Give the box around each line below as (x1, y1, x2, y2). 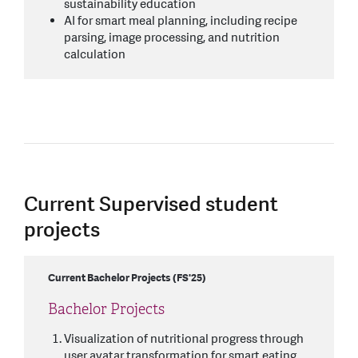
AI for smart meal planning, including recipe (64, 12, 297, 30)
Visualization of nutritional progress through (64, 330, 304, 348)
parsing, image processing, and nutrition (64, 29, 280, 46)
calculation (64, 46, 125, 63)
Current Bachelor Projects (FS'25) (48, 270, 206, 285)
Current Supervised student (24, 190, 278, 218)
